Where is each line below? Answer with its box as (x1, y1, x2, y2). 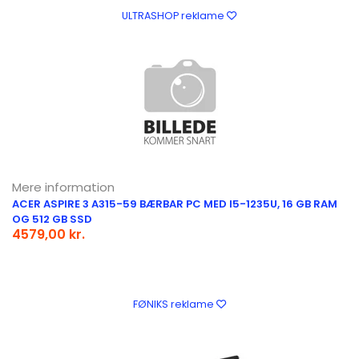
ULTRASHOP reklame (122, 9, 227, 22)
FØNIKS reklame (132, 297, 216, 311)
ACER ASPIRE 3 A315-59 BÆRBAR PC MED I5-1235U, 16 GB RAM (12, 196, 337, 212)
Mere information (12, 179, 115, 196)
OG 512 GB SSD (12, 212, 92, 227)
